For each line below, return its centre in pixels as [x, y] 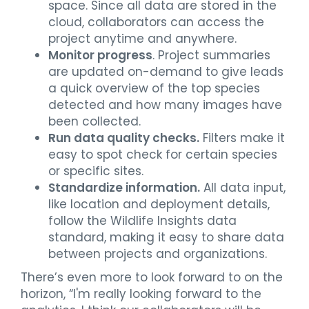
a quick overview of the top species [154, 88]
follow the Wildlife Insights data [142, 220]
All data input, [243, 187]
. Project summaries [211, 55]
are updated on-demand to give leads [166, 71]
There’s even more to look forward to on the [152, 277]
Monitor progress [100, 55]
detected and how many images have [165, 104]
